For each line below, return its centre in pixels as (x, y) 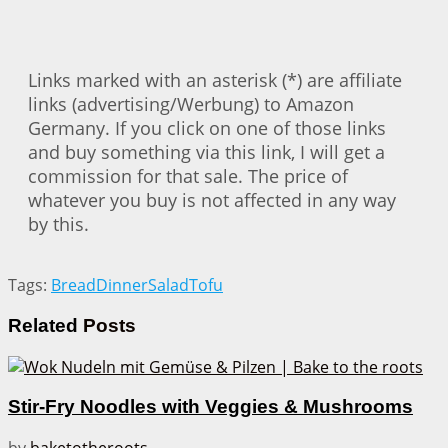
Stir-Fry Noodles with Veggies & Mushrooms (210, 407)
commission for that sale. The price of (188, 176)
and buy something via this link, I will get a (206, 152)
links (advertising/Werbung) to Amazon (191, 104)
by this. (58, 224)
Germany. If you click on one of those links (207, 128)
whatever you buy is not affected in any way (212, 200)
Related (43, 325)
